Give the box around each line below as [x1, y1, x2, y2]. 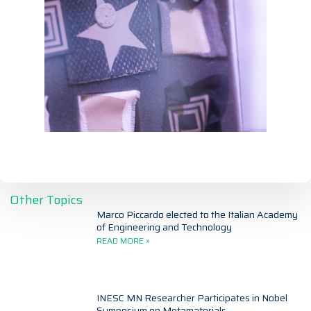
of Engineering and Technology [96, 219, 232, 235]
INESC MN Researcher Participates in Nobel [96, 290, 287, 306]
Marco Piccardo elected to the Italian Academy [96, 207, 298, 223]
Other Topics [10, 190, 83, 210]
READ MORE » [96, 234, 150, 248]
